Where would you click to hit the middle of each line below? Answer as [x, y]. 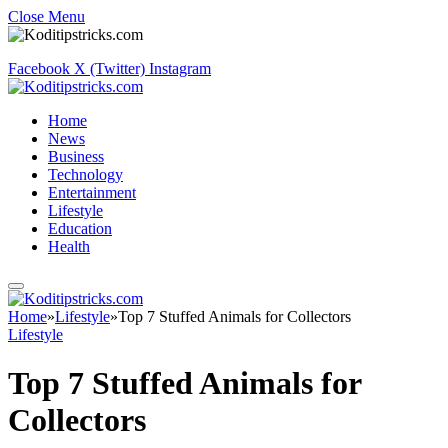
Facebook [39, 68]
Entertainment [92, 192]
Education [80, 228]
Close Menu [46, 16]
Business [76, 156]
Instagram [180, 68]
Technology [85, 174]
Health [69, 246]
